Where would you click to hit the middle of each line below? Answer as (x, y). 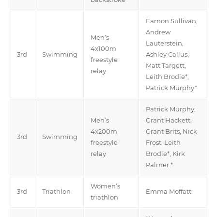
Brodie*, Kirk (165, 153)
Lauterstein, (165, 43)
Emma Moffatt (169, 191)
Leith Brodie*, (167, 76)
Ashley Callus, (167, 54)
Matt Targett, (166, 65)
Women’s (105, 186)
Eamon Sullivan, (172, 21)
